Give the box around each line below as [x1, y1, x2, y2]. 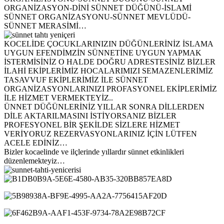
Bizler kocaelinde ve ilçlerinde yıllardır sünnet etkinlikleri [4, 147, 184, 156]
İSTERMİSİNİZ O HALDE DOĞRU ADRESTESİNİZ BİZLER [4, 57, 215, 66]
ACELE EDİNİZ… [4, 138, 67, 147]
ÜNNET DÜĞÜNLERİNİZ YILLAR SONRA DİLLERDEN [4, 102, 204, 111]
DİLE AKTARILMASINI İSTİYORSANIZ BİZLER [4, 111, 176, 120]
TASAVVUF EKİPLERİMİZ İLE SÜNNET [4, 75, 148, 84]
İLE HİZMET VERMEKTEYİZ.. [4, 93, 113, 102]
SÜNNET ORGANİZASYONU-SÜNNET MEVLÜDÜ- [4, 12, 190, 21]
